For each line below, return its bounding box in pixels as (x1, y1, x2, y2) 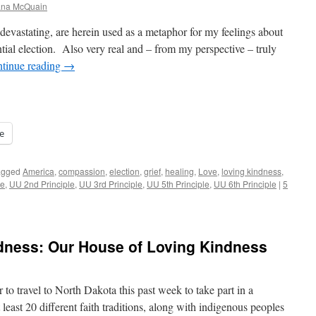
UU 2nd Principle (9, 178, 75, 190)
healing (165, 165, 194, 177)
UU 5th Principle (147, 178, 209, 190)
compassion (59, 165, 105, 177)
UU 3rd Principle (79, 178, 142, 190)
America (23, 165, 54, 177)
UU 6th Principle (214, 178, 276, 190)
